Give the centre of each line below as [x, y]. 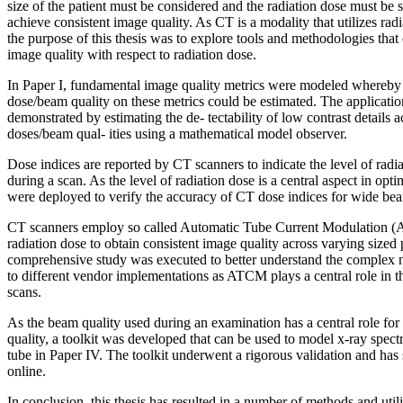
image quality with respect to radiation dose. [132, 54]
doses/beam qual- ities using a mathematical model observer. [177, 133]
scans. [24, 291]
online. [27, 371]
